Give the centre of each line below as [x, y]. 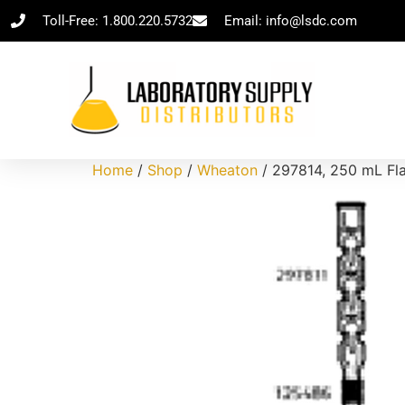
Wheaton [227, 170]
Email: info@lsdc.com [291, 21]
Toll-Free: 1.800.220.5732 [118, 21]
